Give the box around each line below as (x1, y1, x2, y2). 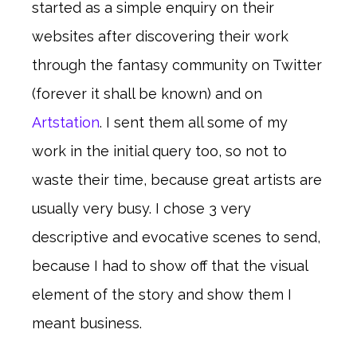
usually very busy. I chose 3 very (32, 199, 251, 217)
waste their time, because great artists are (32, 171, 322, 188)
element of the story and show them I (32, 285, 292, 303)
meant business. (32, 314, 142, 331)
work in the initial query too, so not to (32, 142, 287, 159)
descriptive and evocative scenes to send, (32, 228, 320, 245)
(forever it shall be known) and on (32, 84, 262, 102)
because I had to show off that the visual (32, 257, 308, 274)
